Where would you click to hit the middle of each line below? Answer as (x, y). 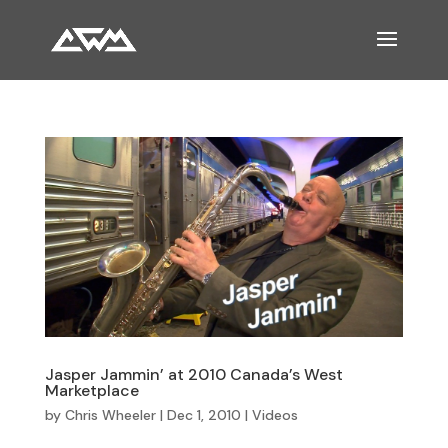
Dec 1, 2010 (203, 414)
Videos (274, 414)
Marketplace (91, 390)
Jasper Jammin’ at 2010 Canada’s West (193, 374)
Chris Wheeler (110, 414)
